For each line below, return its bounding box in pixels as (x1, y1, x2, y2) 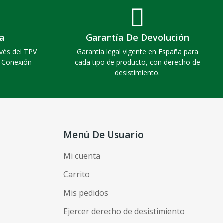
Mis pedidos (63, 187, 108, 198)
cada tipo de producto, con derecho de (75, 57, 201, 67)
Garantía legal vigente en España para (77, 46, 199, 56)
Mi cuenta (63, 150, 100, 161)
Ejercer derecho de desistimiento (63, 205, 185, 217)
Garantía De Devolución (86, 31, 190, 43)
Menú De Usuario (63, 128, 144, 141)
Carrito (63, 168, 90, 180)
